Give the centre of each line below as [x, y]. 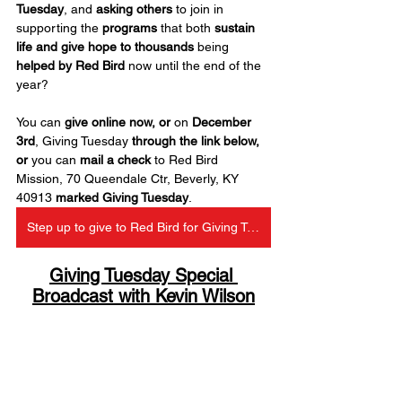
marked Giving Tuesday [122, 197]
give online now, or [118, 122]
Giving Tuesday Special [144, 275]
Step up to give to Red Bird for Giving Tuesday [253, 227]
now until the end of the [195, 65]
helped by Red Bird [70, 65]
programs [130, 27]
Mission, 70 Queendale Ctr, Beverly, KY [129, 178]
